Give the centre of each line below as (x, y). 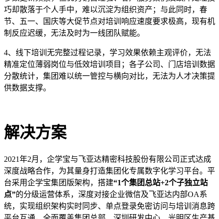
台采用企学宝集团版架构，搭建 (59, 183)
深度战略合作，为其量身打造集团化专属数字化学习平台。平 (109, 171)
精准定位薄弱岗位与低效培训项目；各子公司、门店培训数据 (109, 64)
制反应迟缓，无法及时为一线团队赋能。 (74, 33)
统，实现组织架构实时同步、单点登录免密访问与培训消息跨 (109, 206)
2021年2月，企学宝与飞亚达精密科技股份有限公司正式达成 (108, 159)
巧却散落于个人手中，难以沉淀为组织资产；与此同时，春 (106, 9)
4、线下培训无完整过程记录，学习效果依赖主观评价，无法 (108, 52)
